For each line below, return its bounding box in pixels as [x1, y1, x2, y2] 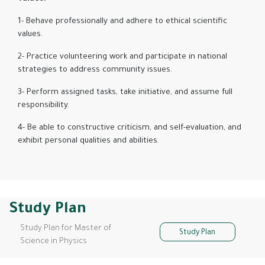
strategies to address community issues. [18, 66, 172, 75]
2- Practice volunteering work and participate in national [18, 53, 227, 62]
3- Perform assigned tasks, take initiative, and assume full [18, 88, 232, 98]
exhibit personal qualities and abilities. [18, 137, 159, 146]
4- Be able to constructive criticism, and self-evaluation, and [18, 124, 241, 133]
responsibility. [18, 101, 69, 111]
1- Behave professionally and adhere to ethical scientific [18, 17, 227, 27]
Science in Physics [20, 237, 87, 247]
